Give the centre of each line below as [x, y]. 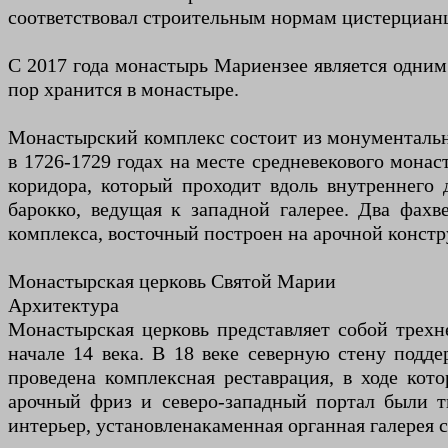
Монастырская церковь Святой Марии [172, 280]
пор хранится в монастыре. [123, 88]
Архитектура [63, 304]
